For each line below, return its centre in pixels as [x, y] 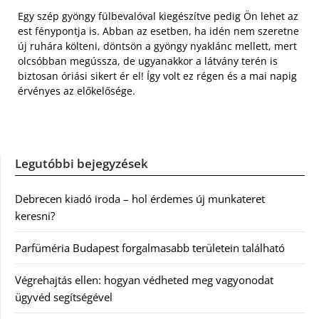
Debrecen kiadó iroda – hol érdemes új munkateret [140, 199]
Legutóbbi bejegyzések [82, 164]
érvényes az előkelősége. [77, 91]
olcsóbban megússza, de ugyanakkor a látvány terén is [148, 61]
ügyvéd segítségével [64, 297]
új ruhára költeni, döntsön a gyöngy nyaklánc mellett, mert [157, 46]
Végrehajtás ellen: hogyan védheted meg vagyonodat [144, 280]
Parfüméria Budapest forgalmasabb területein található [150, 248]
